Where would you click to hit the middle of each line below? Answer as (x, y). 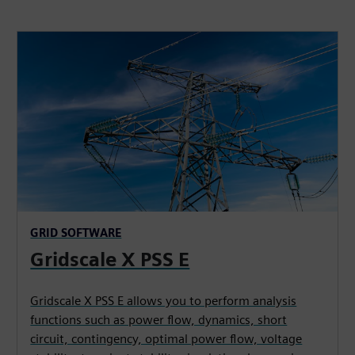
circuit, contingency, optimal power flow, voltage (166, 338)
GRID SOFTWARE (76, 232)
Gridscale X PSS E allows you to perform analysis (164, 300)
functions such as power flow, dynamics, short (159, 319)
